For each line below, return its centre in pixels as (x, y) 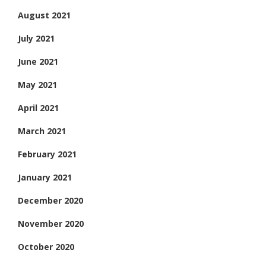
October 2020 (46, 246)
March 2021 (42, 131)
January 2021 (45, 177)
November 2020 (51, 223)
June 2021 (38, 61)
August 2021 (44, 15)
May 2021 (37, 84)
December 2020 (50, 200)
